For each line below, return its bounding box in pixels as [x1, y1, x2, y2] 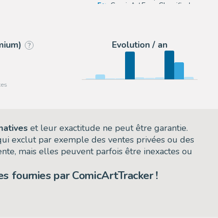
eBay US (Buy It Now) [110, 9, 184, 19]
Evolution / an [112, 39, 168, 51]
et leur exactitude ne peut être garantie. [28, 122, 188, 134]
